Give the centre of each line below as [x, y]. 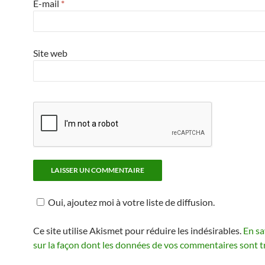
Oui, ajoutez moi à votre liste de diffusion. [131, 202]
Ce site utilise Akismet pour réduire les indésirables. [138, 230]
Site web [50, 53]
